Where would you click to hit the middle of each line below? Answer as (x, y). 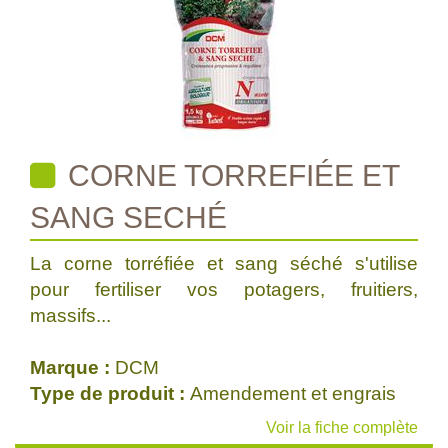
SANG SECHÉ (128, 217)
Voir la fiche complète (342, 427)
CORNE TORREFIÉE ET (230, 175)
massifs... (70, 315)
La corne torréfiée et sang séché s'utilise (224, 263)
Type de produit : (110, 393)
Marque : (72, 367)
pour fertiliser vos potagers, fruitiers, (224, 289)
